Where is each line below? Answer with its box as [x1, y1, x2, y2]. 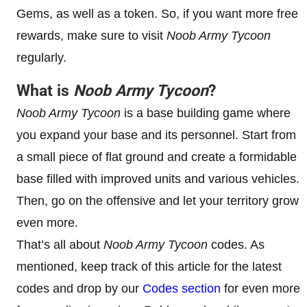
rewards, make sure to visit [16, 28, 167, 42]
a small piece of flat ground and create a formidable [16, 149, 297, 164]
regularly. [16, 50, 66, 64]
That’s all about [16, 237, 103, 251]
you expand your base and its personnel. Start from [16, 127, 296, 142]
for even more [221, 281, 300, 295]
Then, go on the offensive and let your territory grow [16, 193, 299, 208]
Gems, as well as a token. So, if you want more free [16, 6, 298, 21]
